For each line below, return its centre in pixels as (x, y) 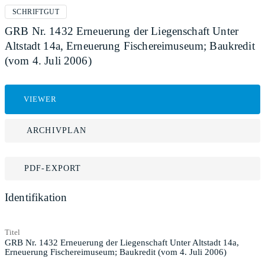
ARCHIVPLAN (57, 130)
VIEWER (41, 99)
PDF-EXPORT (53, 168)
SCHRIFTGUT (36, 12)
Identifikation (36, 197)
